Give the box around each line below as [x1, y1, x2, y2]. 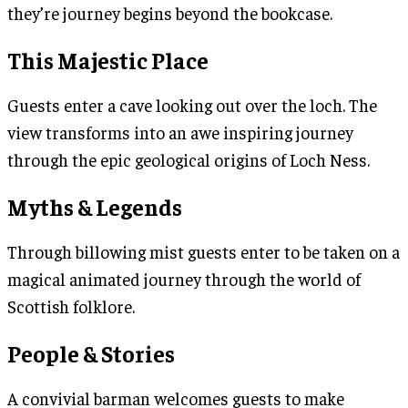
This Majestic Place [7, 45, 209, 74]
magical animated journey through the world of [7, 267, 361, 290]
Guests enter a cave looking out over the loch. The [7, 93, 377, 116]
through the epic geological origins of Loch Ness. [7, 148, 370, 170]
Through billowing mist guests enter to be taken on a [7, 240, 400, 262]
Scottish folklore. [7, 294, 135, 317]
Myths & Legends [7, 191, 182, 220]
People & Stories [7, 338, 175, 367]
